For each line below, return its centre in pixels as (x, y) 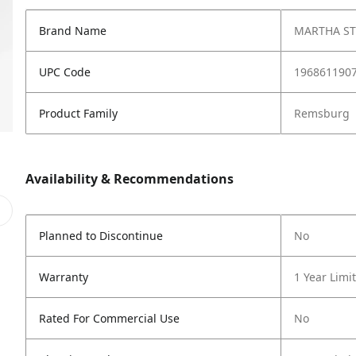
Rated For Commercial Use (109, 318)
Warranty (64, 277)
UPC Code (65, 72)
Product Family (78, 113)
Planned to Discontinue (101, 236)
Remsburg (322, 113)
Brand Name (73, 31)
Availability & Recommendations (130, 179)
